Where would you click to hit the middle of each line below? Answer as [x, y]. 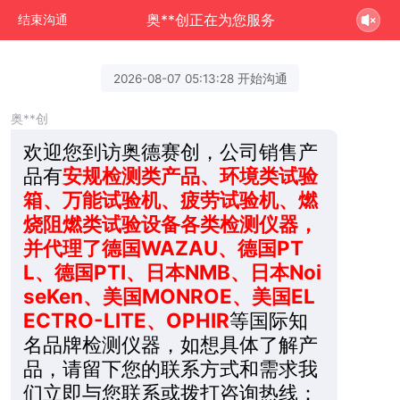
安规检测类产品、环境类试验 [190, 176]
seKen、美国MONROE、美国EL [169, 296]
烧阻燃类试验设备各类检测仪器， [170, 224]
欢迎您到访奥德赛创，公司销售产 [170, 152]
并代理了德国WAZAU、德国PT [163, 248]
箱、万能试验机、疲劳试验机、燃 [170, 200]
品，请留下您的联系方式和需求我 [170, 369]
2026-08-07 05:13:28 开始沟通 [200, 78]
